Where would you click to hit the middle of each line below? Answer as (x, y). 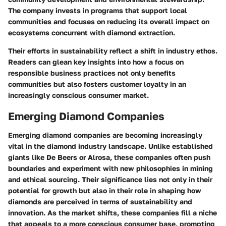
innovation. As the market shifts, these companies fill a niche (112, 213)
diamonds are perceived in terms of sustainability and (100, 202)
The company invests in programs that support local (98, 10)
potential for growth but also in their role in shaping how (105, 191)
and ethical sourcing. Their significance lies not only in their (110, 180)
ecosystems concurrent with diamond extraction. (92, 32)
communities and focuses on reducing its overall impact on (109, 21)
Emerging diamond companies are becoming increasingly (105, 135)
